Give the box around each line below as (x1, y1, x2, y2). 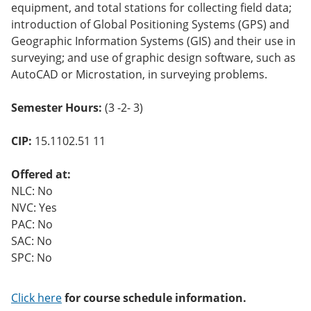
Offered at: (11, 167, 71, 182)
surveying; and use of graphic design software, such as (11, 50, 296, 65)
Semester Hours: (11, 100, 105, 115)
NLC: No (11, 183, 53, 199)
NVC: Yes (11, 200, 57, 215)
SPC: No (11, 250, 52, 265)
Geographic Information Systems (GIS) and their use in (11, 33, 296, 49)
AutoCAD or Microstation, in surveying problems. (11, 67, 267, 82)
